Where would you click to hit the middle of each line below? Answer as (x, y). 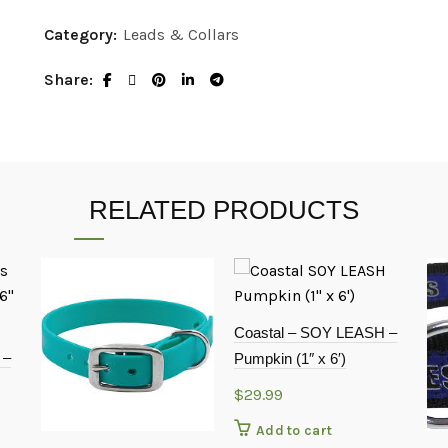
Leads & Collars (181, 34)
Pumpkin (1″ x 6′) (289, 358)
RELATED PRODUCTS (224, 210)
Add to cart (294, 430)
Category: (82, 34)
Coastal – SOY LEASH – (315, 332)
